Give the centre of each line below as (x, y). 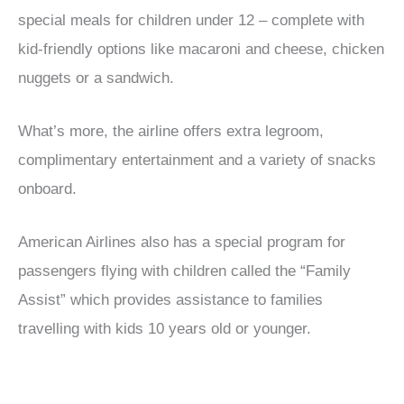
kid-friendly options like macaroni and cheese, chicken (201, 49)
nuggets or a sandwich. (96, 78)
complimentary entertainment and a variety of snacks (197, 160)
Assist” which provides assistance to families (170, 299)
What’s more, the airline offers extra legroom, (171, 131)
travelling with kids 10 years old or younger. (165, 328)
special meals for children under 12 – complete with (191, 20)
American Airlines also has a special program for (182, 242)
